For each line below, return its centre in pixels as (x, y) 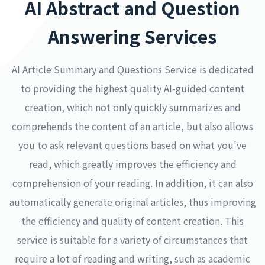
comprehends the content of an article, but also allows (132, 126)
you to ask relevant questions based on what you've (132, 145)
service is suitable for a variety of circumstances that (132, 240)
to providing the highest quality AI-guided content (132, 88)
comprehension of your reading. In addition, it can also (132, 183)
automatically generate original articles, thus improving (132, 202)
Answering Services (132, 36)
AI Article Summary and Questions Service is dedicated (132, 69)
